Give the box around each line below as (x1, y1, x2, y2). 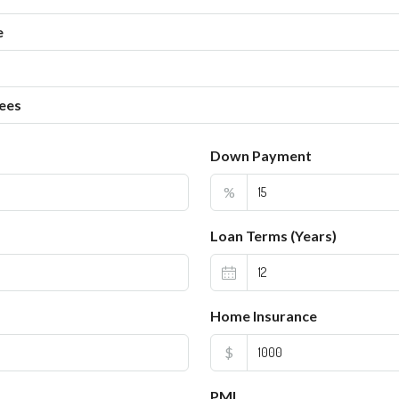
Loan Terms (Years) (210, 226, 337, 244)
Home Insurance (210, 306, 317, 324)
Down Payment (210, 146, 312, 164)
